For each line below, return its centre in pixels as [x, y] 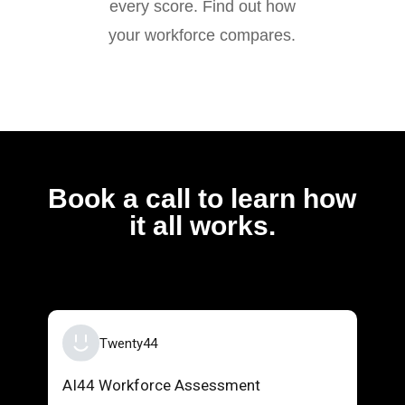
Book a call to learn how [202, 198]
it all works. [202, 225]
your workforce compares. [202, 35]
